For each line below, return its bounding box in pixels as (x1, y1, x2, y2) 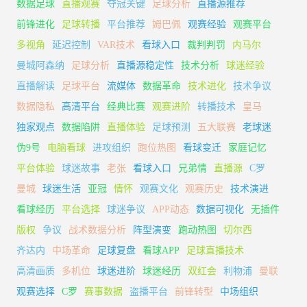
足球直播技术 (186, 245, 244, 256)
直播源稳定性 (116, 60, 174, 71)
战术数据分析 (69, 224, 126, 235)
